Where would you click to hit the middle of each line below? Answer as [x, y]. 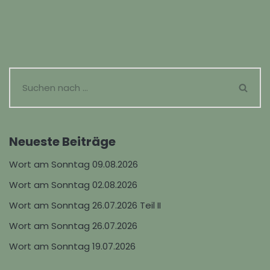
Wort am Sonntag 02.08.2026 [73, 185]
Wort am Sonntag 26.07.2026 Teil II [85, 205]
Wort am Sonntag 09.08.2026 [74, 164]
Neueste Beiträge [62, 142]
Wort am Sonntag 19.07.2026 [72, 246]
